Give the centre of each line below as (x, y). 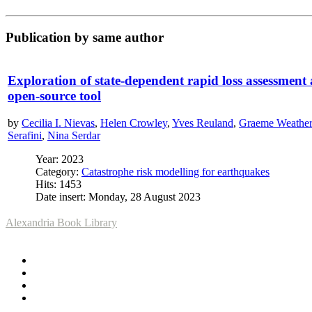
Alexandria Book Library (61, 222)
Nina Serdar (74, 135)
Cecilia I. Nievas (58, 123)
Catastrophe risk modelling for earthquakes (175, 171)
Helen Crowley (134, 123)
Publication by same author (85, 37)
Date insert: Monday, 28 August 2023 (118, 196)
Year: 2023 (60, 159)
